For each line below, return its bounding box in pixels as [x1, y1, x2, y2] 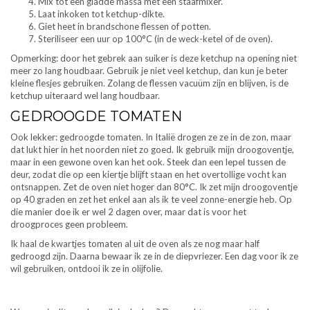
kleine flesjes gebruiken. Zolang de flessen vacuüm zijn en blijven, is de [10, 77, 289, 89]
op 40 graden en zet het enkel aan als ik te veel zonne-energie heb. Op [10, 194, 292, 206]
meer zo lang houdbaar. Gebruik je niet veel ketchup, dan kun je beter [10, 65, 288, 77]
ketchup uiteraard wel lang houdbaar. [10, 90, 160, 102]
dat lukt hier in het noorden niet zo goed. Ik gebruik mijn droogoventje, [10, 144, 294, 156]
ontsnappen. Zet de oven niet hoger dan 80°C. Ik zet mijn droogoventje [10, 181, 298, 193]
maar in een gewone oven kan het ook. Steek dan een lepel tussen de [10, 156, 286, 168]
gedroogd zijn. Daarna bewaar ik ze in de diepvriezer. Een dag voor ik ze [10, 250, 298, 262]
